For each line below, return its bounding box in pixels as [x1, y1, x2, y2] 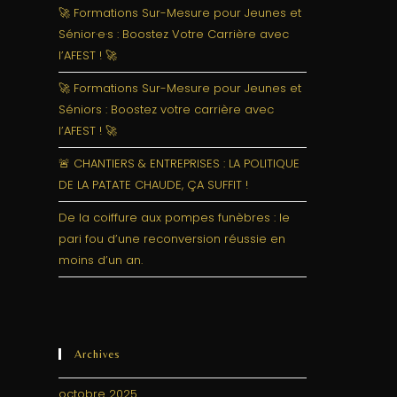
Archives [74, 347, 121, 361]
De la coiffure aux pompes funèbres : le [58, 209, 290, 226]
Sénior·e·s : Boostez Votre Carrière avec [58, 26, 289, 43]
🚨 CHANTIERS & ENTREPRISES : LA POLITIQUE [58, 155, 300, 172]
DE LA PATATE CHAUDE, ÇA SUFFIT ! [58, 176, 248, 193]
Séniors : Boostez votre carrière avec [58, 101, 274, 118]
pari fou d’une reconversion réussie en [58, 230, 285, 247]
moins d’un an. [58, 252, 143, 269]
